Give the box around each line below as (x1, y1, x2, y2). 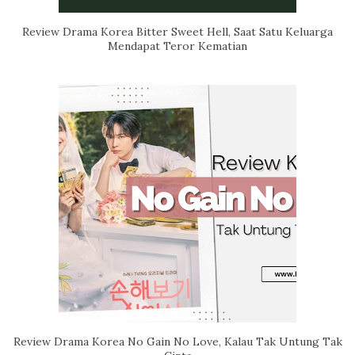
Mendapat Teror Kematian (108, 38, 247, 53)
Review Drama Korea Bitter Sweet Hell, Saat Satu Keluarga (22, 24, 333, 39)
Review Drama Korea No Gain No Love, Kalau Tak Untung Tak (13, 334, 342, 349)
